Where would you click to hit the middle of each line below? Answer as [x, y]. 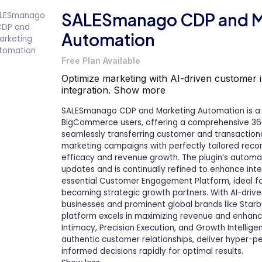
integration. [87, 90]
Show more [139, 90]
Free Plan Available [101, 60]
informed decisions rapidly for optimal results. [152, 251]
